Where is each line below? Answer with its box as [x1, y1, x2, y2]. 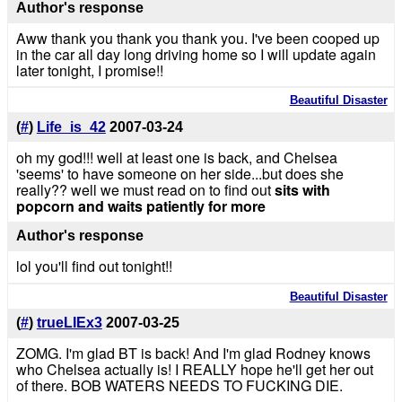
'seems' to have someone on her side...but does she [15, 162, 344, 184]
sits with [274, 179, 330, 200]
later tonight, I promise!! [15, 59, 163, 81]
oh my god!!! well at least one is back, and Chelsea [15, 146, 337, 168]
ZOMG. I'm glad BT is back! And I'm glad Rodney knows [15, 342, 371, 363]
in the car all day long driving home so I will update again [15, 43, 376, 65]
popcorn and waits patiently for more [15, 195, 266, 216]
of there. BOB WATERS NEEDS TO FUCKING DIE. [15, 374, 343, 396]
